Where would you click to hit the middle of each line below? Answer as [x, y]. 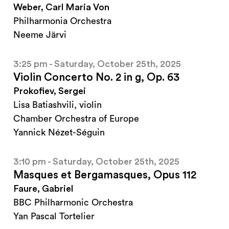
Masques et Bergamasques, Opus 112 [105, 175]
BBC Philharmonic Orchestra [73, 203]
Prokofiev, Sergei [50, 91]
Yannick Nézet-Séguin [59, 133]
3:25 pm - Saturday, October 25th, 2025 [97, 64]
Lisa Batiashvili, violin [58, 105]
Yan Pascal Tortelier [54, 216]
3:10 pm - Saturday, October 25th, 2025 [96, 162]
